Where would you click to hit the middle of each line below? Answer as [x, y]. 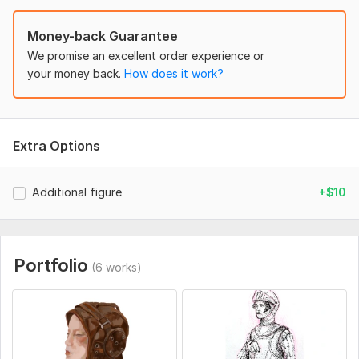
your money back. [74, 73]
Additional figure [77, 192]
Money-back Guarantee [103, 36]
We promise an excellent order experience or [146, 55]
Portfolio [51, 265]
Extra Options [56, 145]
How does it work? [174, 73]
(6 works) [117, 267]
